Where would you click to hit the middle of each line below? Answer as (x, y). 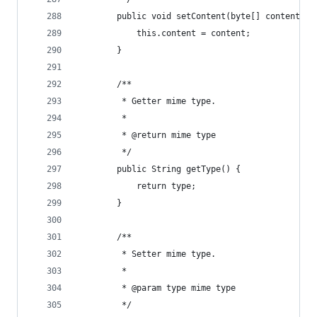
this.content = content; (164, 33)
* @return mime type (146, 135)
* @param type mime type (156, 288)
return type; (137, 186)
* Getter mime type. (146, 101)
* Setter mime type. (146, 254)
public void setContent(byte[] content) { (196, 16)
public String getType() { (159, 169)
